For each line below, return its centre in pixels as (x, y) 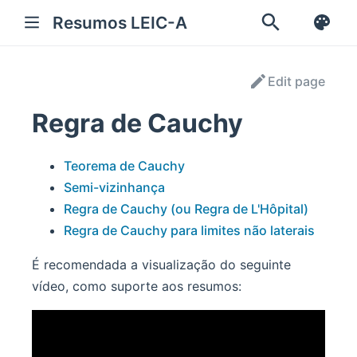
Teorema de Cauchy (124, 166)
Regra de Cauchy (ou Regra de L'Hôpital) (186, 209)
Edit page (296, 81)
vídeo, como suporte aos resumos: (137, 286)
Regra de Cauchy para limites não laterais (189, 231)
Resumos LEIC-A (120, 23)
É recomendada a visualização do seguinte (161, 265)
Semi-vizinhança (114, 188)
